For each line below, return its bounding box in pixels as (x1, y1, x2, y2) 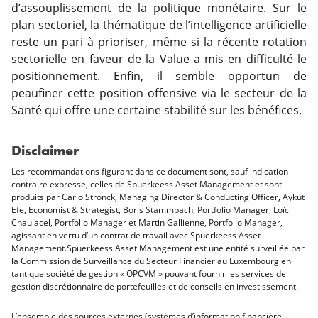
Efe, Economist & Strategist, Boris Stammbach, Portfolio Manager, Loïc (11, 204, 289, 216)
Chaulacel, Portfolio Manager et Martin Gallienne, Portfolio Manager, (11, 216, 283, 229)
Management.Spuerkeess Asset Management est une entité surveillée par (11, 242, 305, 254)
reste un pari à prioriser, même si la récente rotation (11, 34, 307, 50)
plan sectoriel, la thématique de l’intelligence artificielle (11, 17, 307, 33)
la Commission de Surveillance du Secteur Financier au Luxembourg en (11, 255, 291, 267)
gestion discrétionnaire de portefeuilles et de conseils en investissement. (11, 280, 298, 292)
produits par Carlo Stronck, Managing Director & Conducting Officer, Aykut (11, 191, 305, 203)
